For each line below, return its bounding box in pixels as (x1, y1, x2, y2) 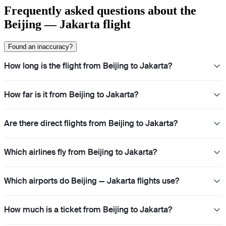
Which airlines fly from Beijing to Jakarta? (4, 146, 157, 157)
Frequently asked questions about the (4, 4, 196, 17)
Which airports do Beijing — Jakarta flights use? (4, 175, 179, 186)
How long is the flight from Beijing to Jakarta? (4, 60, 172, 71)
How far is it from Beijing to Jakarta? (4, 89, 138, 100)
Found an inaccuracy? (8, 42, 73, 50)
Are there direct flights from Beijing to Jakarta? (4, 118, 178, 129)
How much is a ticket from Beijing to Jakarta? (4, 204, 172, 215)
